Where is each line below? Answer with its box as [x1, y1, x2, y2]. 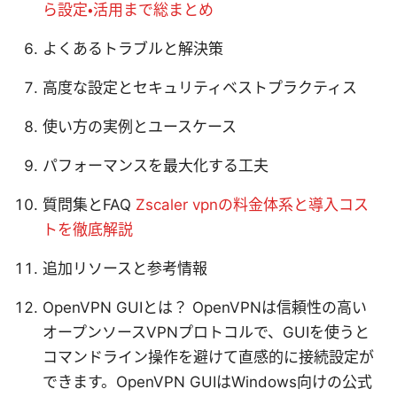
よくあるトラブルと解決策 [43, 39, 223, 58]
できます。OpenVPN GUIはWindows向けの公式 [43, 372, 372, 391]
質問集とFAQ [43, 195, 136, 214]
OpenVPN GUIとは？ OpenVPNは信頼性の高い [43, 298, 367, 316]
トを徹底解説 [43, 220, 133, 238]
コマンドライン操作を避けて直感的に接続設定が [43, 347, 374, 366]
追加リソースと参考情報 [43, 259, 207, 277]
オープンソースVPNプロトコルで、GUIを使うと [43, 323, 370, 341]
